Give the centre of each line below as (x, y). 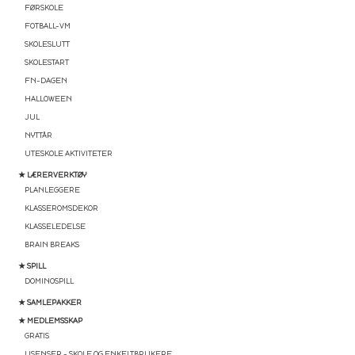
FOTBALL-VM (47, 26)
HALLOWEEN (48, 99)
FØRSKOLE (44, 8)
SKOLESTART (46, 63)
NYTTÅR (38, 136)
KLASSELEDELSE (55, 227)
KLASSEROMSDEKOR (61, 208)
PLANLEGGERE (52, 190)
